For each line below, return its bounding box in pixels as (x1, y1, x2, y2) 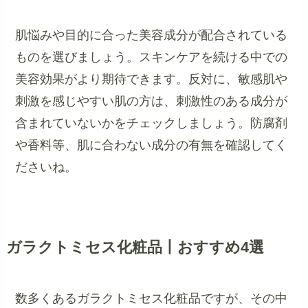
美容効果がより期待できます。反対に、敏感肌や (15, 72, 288, 87)
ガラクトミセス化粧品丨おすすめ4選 (5, 239, 264, 256)
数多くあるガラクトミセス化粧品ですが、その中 (15, 291, 288, 306)
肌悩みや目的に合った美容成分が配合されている (15, 28, 288, 43)
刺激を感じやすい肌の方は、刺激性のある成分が (15, 94, 288, 109)
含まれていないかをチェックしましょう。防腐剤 (15, 116, 288, 131)
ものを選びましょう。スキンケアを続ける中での (15, 50, 288, 65)
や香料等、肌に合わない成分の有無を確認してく (15, 138, 288, 153)
